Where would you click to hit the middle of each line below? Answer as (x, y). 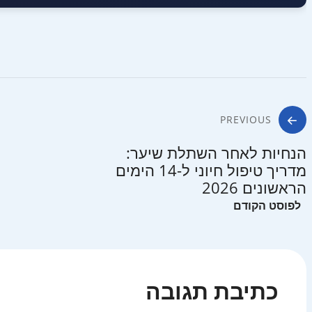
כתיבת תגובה (212, 291)
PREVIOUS (246, 120)
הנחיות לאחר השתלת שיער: (216, 153)
